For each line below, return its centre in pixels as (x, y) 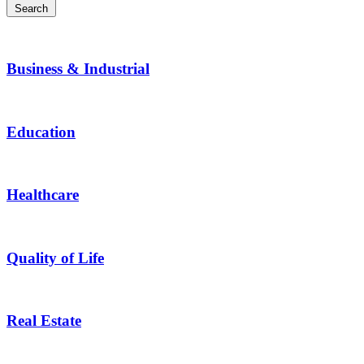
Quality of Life (55, 258)
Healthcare (43, 195)
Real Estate (44, 320)
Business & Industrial (78, 69)
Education (41, 132)
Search (31, 9)
